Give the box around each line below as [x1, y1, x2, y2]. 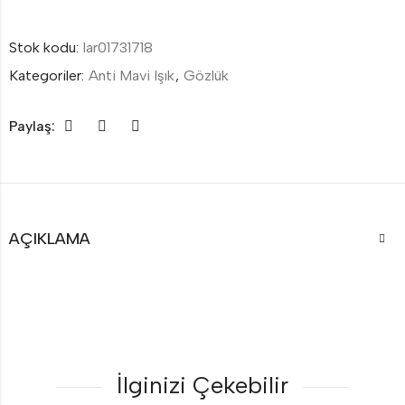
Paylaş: [9, 117, 55, 135]
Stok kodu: [9, 38, 82, 56]
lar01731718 [83, 38, 153, 56]
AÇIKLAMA [9, 228, 90, 249]
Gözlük [184, 66, 229, 84]
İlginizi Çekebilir [117, 370, 288, 400]
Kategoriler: [9, 66, 88, 84]
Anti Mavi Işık [89, 66, 174, 84]
